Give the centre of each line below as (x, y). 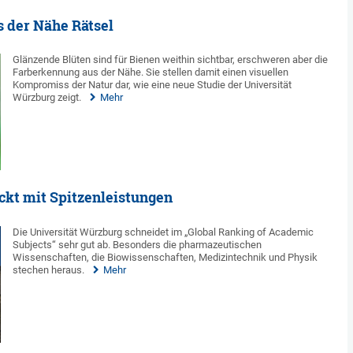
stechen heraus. (49, 269)
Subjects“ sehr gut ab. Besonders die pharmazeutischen (137, 244)
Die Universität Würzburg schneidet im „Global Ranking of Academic (163, 232)
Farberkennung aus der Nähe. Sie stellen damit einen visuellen (151, 72)
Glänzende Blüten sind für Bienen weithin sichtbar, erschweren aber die (171, 60)
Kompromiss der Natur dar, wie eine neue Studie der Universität (152, 85)
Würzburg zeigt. (47, 98)
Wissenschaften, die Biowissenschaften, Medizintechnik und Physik (165, 257)
